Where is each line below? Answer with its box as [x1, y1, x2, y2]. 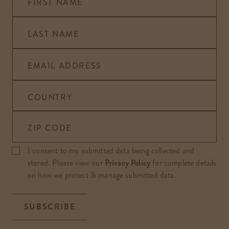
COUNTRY [28, 91, 73, 103]
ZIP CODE [28, 122, 72, 134]
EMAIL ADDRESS [28, 59, 102, 72]
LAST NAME [28, 28, 79, 40]
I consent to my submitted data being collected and [28, 144, 195, 156]
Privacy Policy [104, 156, 151, 169]
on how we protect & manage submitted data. [28, 169, 176, 181]
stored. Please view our [28, 156, 103, 169]
